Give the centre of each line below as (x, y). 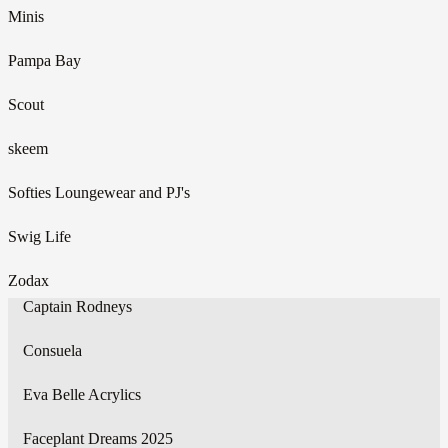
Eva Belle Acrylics (82, 394)
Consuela (52, 350)
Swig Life (39, 236)
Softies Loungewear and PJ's (99, 192)
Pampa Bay (44, 60)
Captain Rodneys (77, 306)
